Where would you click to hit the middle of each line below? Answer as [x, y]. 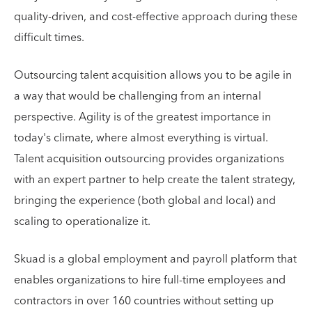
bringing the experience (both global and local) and [145, 201]
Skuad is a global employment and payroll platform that [155, 259]
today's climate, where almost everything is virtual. [141, 138]
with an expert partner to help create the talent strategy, [155, 180]
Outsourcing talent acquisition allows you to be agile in [153, 75]
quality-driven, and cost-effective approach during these [156, 17]
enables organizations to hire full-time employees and [150, 280]
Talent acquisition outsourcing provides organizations [149, 159]
